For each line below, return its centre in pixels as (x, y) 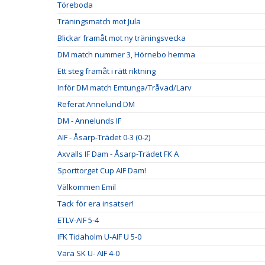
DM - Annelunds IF (89, 121)
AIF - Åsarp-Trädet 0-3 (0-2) (104, 137)
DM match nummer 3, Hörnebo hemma (126, 54)
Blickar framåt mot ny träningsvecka (122, 38)
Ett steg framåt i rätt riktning (106, 71)
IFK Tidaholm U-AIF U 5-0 (99, 237)
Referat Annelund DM (96, 104)
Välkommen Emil (87, 187)
